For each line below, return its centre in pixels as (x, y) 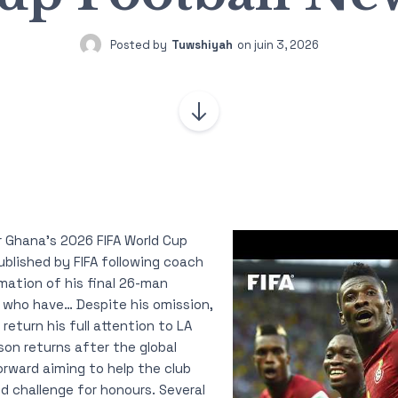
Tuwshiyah (202, 44)
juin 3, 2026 (286, 44)
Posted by (138, 44)
